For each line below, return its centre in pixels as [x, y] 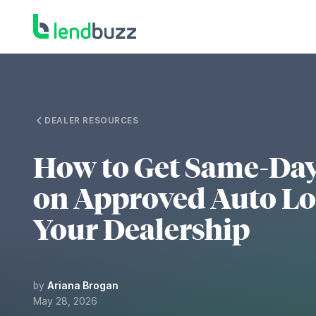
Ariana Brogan [83, 285]
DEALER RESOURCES [92, 120]
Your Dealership [142, 230]
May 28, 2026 [66, 300]
